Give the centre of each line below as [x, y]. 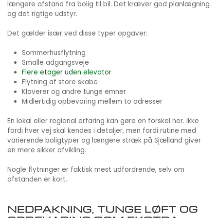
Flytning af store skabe [60, 82]
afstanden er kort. [37, 180]
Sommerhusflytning [54, 53]
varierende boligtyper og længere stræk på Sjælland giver [104, 141]
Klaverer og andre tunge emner [74, 92]
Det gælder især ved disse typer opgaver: [77, 34]
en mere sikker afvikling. [47, 150]
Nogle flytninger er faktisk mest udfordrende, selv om [96, 170]
